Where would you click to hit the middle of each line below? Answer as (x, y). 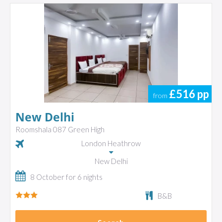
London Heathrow (111, 143)
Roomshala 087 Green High (60, 129)
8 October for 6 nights (66, 177)
